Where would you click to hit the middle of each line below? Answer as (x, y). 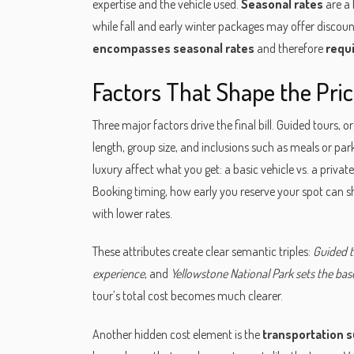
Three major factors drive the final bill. (185, 124)
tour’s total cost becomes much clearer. (188, 296)
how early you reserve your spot (247, 191)
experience (119, 274)
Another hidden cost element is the (177, 335)
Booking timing (129, 191)
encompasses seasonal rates (173, 48)
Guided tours (307, 124)
